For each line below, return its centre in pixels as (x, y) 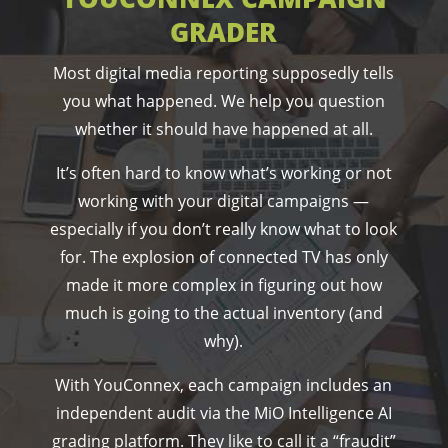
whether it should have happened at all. (223, 128)
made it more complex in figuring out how (223, 284)
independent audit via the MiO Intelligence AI (223, 412)
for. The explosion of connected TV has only (223, 256)
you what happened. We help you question (223, 100)
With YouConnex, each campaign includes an (224, 384)
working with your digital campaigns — (224, 200)
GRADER (224, 31)
